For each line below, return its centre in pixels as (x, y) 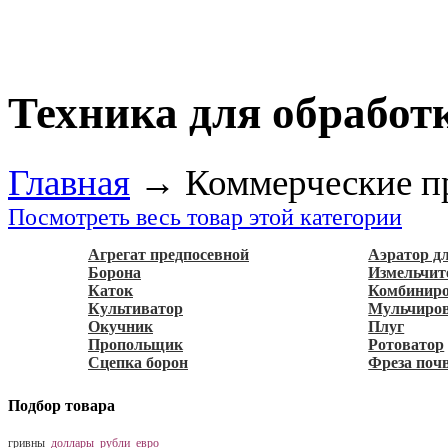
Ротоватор (406, 344)
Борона (114, 272)
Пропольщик (135, 344)
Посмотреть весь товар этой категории (205, 216)
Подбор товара (61, 405)
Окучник (120, 326)
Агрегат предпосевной (168, 254)
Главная (69, 182)
